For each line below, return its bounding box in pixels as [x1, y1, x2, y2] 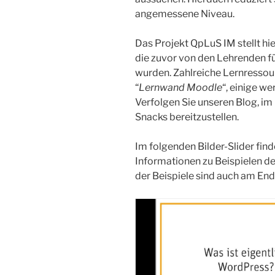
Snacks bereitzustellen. [135, 110, 239, 123]
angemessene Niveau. [135, 7, 234, 20]
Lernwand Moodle [139, 81, 222, 93]
